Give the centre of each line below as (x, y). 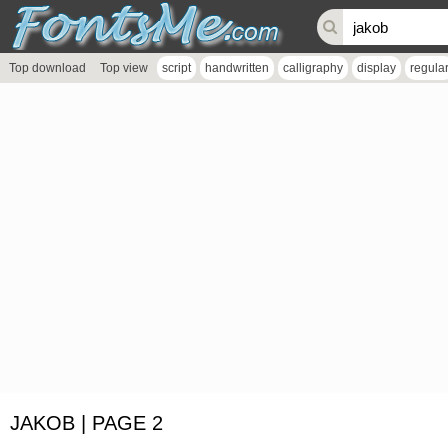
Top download (47, 68)
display (376, 68)
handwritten (237, 68)
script (176, 68)
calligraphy (313, 68)
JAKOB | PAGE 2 (86, 423)
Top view (124, 68)
